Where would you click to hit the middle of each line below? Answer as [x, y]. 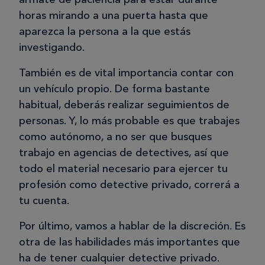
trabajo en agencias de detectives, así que [124, 153]
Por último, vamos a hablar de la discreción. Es [132, 226]
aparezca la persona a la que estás [105, 32]
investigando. [52, 48]
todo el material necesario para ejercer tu [123, 169]
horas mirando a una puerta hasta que [114, 16]
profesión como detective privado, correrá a [129, 185]
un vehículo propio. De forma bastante [114, 89]
